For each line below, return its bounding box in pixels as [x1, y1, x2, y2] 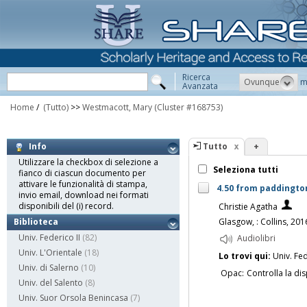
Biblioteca [14, 216, 58, 228]
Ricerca [182, 71, 210, 83]
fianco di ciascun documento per [19, 167, 146, 180]
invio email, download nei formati [19, 189, 149, 201]
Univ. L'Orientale [19, 247, 82, 259]
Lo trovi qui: [218, 249, 271, 262]
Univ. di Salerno [19, 262, 79, 274]
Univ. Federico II [19, 232, 80, 244]
